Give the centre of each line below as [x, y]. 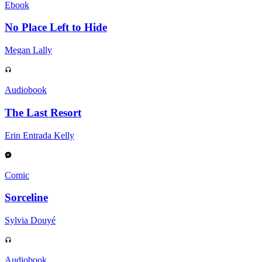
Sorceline [26, 198]
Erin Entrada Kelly [39, 135]
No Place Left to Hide [56, 27]
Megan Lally [28, 50]
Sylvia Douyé [30, 220]
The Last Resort [43, 112]
